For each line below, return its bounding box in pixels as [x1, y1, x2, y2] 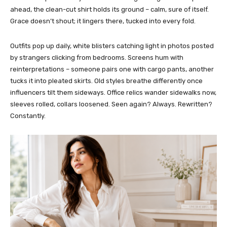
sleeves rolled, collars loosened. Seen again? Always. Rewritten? [10, 100, 212, 108]
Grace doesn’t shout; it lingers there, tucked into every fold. [10, 17, 196, 25]
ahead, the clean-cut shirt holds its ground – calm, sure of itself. [10, 6, 209, 14]
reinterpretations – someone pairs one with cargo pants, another [10, 65, 214, 73]
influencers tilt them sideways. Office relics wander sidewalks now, [10, 89, 216, 97]
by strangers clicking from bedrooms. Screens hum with [10, 54, 183, 62]
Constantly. [10, 112, 46, 120]
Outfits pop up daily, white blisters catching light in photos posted [10, 42, 214, 50]
